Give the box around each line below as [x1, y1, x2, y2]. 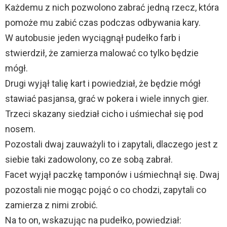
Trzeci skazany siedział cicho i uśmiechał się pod [5, 108, 203, 120]
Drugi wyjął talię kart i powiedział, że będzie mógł [5, 78, 201, 89]
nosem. [5, 124, 35, 135]
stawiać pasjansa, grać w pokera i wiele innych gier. [5, 93, 209, 104]
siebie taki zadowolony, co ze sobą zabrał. [5, 154, 173, 165]
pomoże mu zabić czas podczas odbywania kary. [5, 17, 201, 28]
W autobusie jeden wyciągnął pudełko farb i [5, 32, 180, 44]
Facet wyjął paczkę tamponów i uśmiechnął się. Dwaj [5, 169, 219, 180]
